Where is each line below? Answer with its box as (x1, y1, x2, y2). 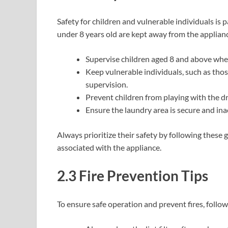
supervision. (85, 79, 128, 89)
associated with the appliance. (57, 142, 161, 152)
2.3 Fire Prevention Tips (57, 166, 208, 184)
